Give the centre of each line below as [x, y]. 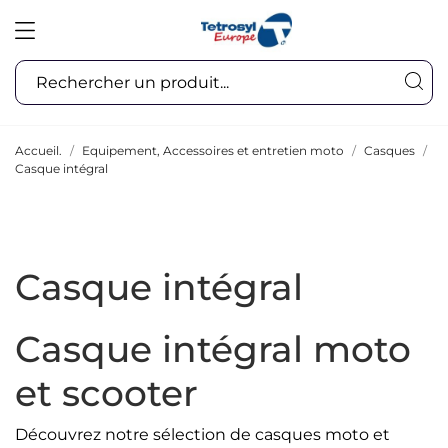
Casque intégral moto [213, 349]
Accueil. [38, 150]
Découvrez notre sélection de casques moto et [202, 434]
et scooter [106, 393]
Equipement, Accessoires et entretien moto [213, 150]
